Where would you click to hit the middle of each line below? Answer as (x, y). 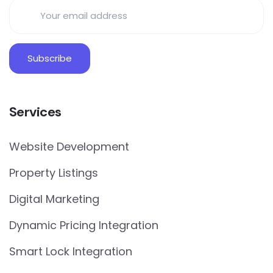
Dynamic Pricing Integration (84, 225)
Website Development (69, 146)
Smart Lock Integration (71, 251)
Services (35, 112)
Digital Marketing (54, 199)
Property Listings (54, 172)
